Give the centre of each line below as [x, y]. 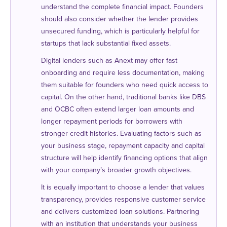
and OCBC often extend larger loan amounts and [118, 109]
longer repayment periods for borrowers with [112, 121]
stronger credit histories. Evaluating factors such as [121, 133]
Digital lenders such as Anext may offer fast [109, 60]
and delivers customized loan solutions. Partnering [120, 211]
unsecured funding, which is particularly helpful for [120, 31]
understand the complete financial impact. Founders [122, 7]
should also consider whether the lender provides [120, 19]
